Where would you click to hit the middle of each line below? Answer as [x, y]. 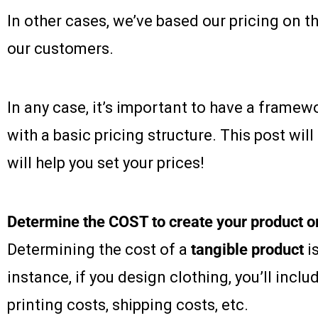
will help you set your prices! [106, 163]
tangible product [247, 250]
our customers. [60, 49]
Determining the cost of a [99, 250]
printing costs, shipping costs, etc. [128, 305]
